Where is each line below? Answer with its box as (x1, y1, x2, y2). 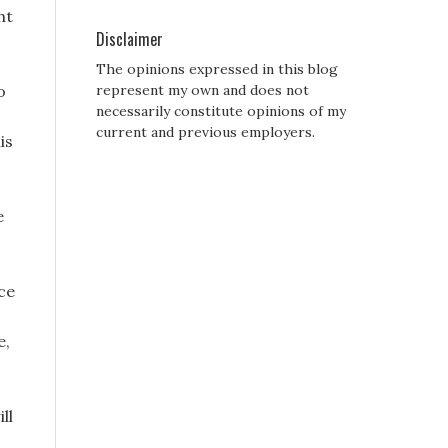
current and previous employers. (96, 123, 315, 142)
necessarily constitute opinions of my (96, 102, 346, 121)
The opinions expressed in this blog (96, 60, 338, 79)
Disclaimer (96, 27, 163, 52)
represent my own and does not (96, 81, 309, 100)
